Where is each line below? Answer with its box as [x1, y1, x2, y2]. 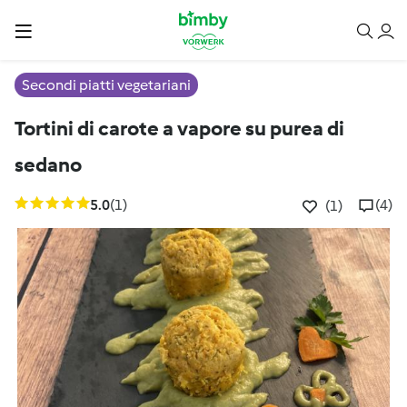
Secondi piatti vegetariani [22, 76, 191, 94]
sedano [15, 153, 82, 177]
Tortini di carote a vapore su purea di [15, 116, 344, 141]
